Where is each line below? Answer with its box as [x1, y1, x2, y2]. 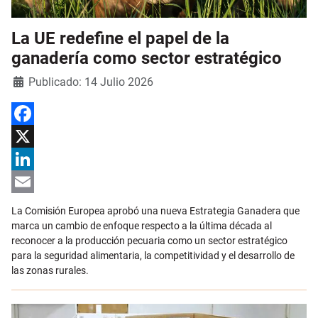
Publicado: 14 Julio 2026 [28, 75, 153, 89]
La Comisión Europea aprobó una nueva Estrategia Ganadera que [11, 204, 300, 216]
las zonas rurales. [11, 264, 91, 276]
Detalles [11, 74, 48, 86]
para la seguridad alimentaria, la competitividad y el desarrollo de [11, 249, 295, 261]
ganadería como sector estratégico [11, 48, 282, 68]
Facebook [11, 130, 55, 142]
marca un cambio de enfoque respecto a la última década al [11, 219, 272, 231]
